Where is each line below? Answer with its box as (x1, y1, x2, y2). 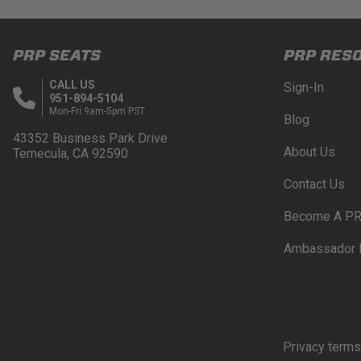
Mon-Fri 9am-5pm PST (49, 106, 146, 118)
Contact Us (283, 176, 345, 193)
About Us (283, 144, 335, 160)
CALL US (49, 78, 96, 92)
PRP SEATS (13, 46, 102, 64)
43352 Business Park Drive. (13, 131, 171, 147)
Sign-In (283, 80, 324, 96)
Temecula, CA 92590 (13, 146, 129, 162)
